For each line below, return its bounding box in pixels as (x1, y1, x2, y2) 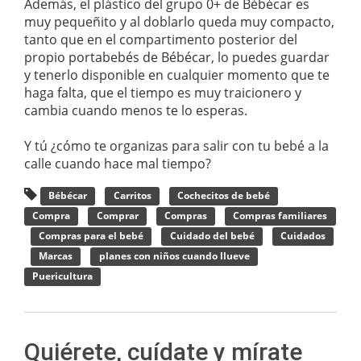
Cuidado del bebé (167, 229, 257, 243)
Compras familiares (230, 209, 330, 223)
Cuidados (277, 229, 328, 243)
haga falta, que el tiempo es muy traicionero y (24, 83, 301, 102)
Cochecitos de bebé (174, 189, 272, 203)
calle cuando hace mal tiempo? (24, 154, 211, 172)
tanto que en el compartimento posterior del (24, 30, 297, 48)
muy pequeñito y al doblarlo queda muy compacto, (24, 12, 334, 31)
